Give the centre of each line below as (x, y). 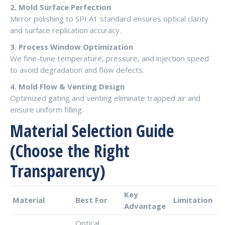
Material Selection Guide (92, 131)
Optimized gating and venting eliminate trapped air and (105, 98)
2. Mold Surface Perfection (61, 7)
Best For (91, 200)
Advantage (145, 206)
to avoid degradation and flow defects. (77, 70)
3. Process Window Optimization (72, 47)
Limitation (193, 200)
